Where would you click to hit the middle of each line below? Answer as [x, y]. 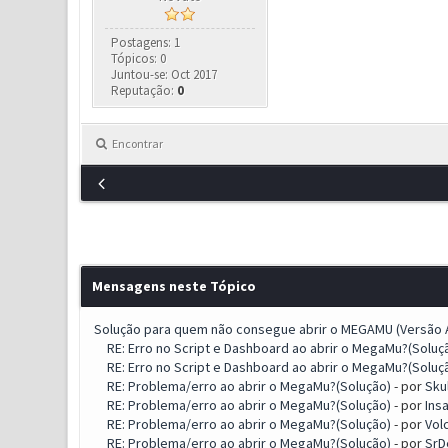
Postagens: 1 [146, 42]
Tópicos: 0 [139, 58]
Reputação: [144, 90]
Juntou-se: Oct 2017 [164, 74]
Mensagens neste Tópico [173, 286]
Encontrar [137, 143]
